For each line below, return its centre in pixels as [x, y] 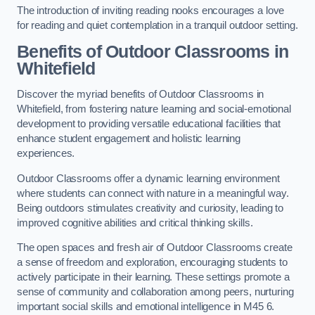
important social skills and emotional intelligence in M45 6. [146, 307]
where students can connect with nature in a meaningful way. [153, 193]
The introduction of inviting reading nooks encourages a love [151, 11]
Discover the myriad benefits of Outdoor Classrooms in [141, 95]
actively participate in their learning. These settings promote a [153, 277]
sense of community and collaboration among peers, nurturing [155, 292]
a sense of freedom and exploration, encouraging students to [152, 263]
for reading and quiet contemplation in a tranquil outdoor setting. [157, 26]
